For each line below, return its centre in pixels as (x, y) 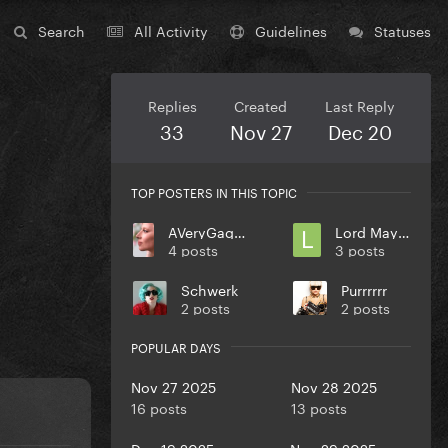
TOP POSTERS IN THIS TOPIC (214, 192)
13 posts (318, 406)
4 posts (193, 249)
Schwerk (209, 289)
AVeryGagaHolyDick (240, 231)
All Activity (171, 30)
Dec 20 (359, 130)
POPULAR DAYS (176, 346)
